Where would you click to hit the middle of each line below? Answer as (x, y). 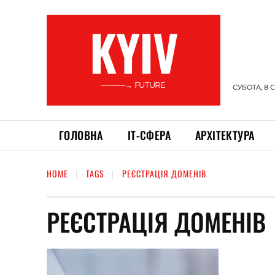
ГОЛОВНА (81, 135)
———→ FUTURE (134, 85)
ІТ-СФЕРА (149, 135)
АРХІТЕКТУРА (225, 135)
